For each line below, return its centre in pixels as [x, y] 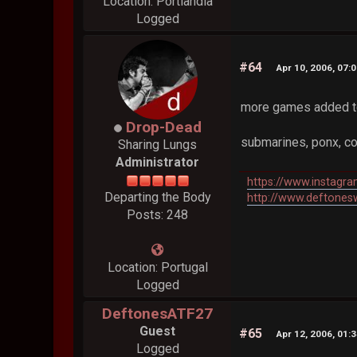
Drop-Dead [163, 127]
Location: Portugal [157, 267]
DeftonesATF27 [158, 313]
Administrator [158, 162]
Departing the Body [157, 197]
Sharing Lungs [158, 144]
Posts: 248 [158, 214]
